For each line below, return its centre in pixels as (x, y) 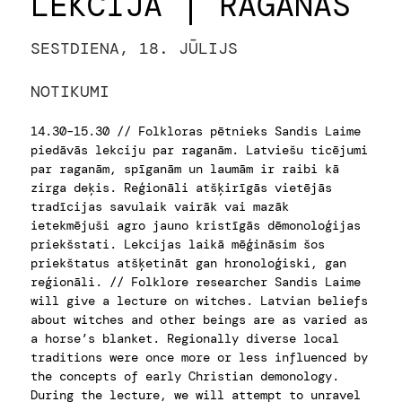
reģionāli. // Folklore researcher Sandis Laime (195, 282)
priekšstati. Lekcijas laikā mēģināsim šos (177, 244)
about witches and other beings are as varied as (199, 319)
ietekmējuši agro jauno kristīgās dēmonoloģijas (195, 225)
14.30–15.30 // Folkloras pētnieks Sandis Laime (195, 131)
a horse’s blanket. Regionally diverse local (184, 338)
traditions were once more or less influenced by (199, 357)
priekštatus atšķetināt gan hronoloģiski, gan (188, 263)
